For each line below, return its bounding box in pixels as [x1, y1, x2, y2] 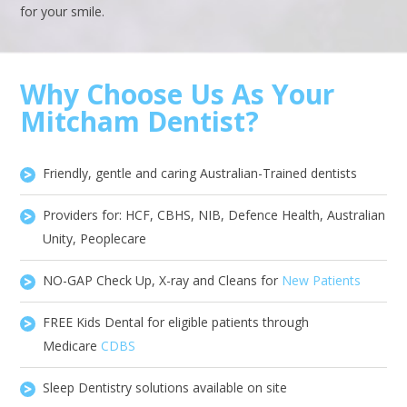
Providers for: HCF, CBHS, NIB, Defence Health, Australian [43, 206, 386, 224]
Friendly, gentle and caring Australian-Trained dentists [43, 164, 358, 183]
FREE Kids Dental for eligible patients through [43, 313, 310, 332]
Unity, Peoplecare [43, 230, 147, 248]
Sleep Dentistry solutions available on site [43, 379, 288, 397]
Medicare [43, 337, 102, 355]
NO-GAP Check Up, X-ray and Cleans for [43, 272, 283, 290]
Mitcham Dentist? [20, 103, 260, 141]
